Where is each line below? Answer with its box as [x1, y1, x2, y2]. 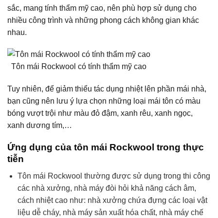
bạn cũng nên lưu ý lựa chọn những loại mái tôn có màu [7, 97, 200, 106]
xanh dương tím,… [7, 121, 72, 130]
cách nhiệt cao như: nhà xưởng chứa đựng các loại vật [17, 196, 207, 204]
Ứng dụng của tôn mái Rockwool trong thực [7, 142, 204, 152]
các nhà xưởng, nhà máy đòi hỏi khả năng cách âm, [17, 183, 196, 192]
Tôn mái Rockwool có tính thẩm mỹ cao [11, 62, 146, 71]
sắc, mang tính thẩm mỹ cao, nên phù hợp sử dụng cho [7, 3, 197, 12]
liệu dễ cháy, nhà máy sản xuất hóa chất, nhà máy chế [17, 208, 203, 217]
